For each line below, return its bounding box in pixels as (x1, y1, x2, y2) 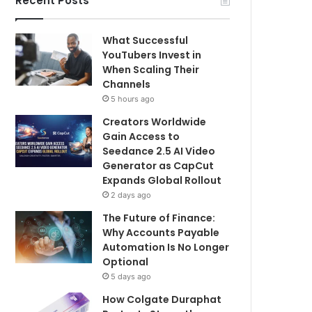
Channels (102, 77, 151, 91)
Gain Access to (102, 130, 180, 143)
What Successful (102, 33, 189, 47)
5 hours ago (111, 94, 155, 104)
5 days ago (111, 272, 152, 281)
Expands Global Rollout (102, 173, 224, 187)
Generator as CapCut (102, 159, 214, 173)
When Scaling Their (102, 63, 200, 77)
